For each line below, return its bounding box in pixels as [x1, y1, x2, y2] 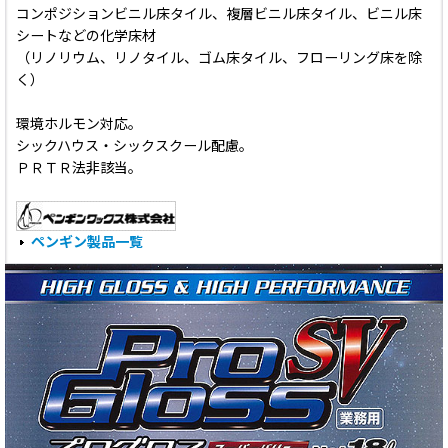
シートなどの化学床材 [16, 27, 156, 45]
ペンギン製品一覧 [31, 233, 143, 251]
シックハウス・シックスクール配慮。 [16, 137, 253, 155]
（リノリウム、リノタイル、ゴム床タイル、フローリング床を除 [16, 49, 422, 67]
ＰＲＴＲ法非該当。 [16, 159, 142, 177]
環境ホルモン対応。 [16, 115, 142, 133]
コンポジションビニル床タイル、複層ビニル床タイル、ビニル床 [16, 5, 422, 23]
